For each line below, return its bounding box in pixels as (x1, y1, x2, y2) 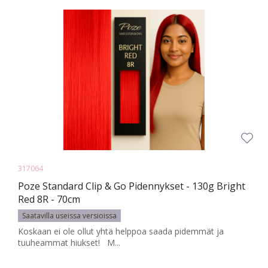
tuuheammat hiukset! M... (18, 237, 120, 249)
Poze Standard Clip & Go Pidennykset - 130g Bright (18, 179, 245, 193)
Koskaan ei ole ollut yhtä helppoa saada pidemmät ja (18, 226, 224, 237)
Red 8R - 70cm (18, 193, 80, 206)
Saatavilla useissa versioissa (22, 211, 117, 221)
